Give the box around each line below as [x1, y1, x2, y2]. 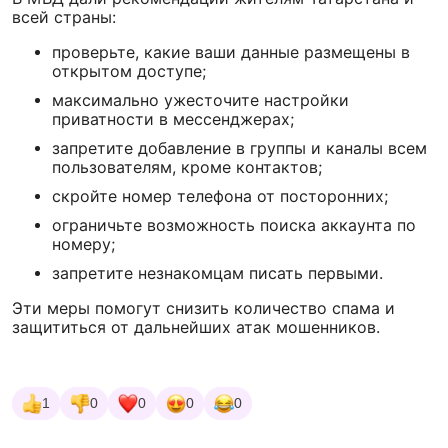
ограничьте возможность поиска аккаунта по [52, 215, 416, 235]
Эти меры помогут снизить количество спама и [12, 298, 395, 318]
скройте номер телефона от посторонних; [52, 186, 388, 206]
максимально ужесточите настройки [52, 90, 349, 110]
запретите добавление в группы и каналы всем [52, 138, 427, 158]
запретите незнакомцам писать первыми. [52, 263, 383, 283]
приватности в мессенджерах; [52, 109, 294, 129]
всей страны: [12, 7, 116, 27]
